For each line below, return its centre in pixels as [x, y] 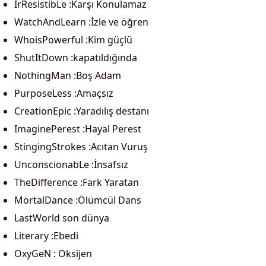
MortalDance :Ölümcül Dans [78, 200]
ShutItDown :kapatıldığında [76, 58]
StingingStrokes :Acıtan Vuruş [81, 147]
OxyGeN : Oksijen [53, 254]
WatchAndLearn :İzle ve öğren [81, 22]
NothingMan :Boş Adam [68, 75]
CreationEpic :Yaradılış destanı [82, 111]
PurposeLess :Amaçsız [64, 93]
